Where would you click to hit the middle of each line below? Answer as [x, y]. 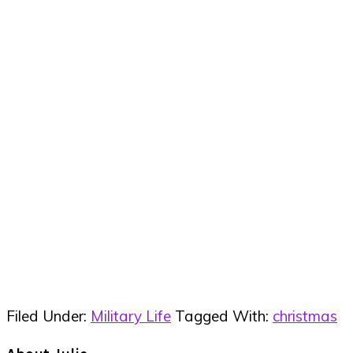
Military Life [131, 316]
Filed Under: [48, 316]
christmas [305, 316]
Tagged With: [224, 316]
